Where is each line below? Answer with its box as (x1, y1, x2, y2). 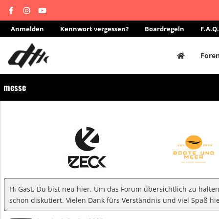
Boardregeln (145, 24, 184, 33)
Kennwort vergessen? (60, 24, 129, 33)
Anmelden (11, 24, 44, 33)
